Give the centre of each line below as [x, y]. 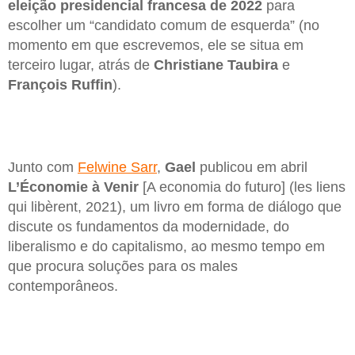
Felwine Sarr [117, 167]
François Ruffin [60, 85]
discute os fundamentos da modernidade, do [149, 226]
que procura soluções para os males [123, 266]
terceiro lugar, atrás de [79, 65]
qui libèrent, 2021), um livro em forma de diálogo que [175, 206]
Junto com [43, 167]
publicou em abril [252, 167]
